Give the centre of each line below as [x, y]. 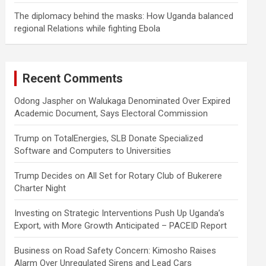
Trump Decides [44, 176]
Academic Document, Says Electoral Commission [111, 114]
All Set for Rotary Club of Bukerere [155, 176]
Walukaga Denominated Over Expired [160, 101]
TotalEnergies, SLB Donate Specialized [129, 139]
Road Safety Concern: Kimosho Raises [141, 251]
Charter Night [40, 189]
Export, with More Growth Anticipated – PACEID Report [121, 226]
